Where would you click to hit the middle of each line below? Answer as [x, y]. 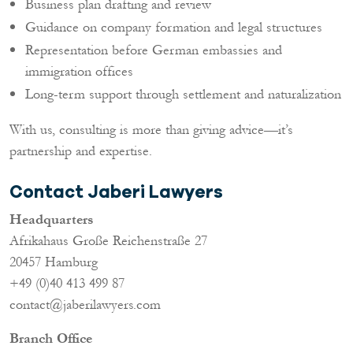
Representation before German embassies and [154, 50]
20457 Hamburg [54, 262]
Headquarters [52, 220]
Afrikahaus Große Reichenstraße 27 [108, 241]
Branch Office [51, 339]
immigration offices [79, 71]
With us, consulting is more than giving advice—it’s [151, 130]
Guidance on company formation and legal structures [174, 27]
